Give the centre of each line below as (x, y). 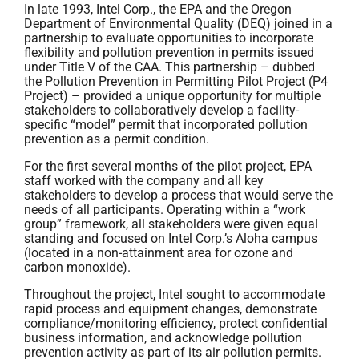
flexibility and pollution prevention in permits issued (169, 52)
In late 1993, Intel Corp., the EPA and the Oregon (158, 9)
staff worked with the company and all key (144, 181)
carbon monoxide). (77, 267)
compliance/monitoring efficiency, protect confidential (176, 323)
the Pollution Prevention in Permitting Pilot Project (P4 (176, 81)
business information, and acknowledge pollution (163, 338)
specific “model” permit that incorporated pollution (166, 125)
